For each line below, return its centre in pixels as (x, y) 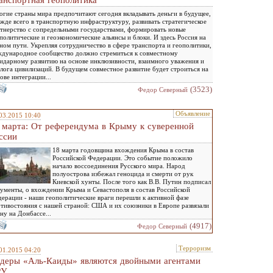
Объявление (193, 113)
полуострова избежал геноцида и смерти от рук (123, 174)
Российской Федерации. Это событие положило (122, 158)
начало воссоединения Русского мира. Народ (119, 166)
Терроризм (195, 248)
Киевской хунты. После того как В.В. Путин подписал (132, 182)
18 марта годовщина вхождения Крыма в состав (123, 150)
